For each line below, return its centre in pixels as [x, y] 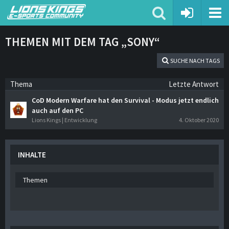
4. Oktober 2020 [199, 120]
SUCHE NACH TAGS [195, 61]
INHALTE [32, 155]
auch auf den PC [58, 110]
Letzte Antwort [194, 84]
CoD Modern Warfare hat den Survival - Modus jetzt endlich [125, 100]
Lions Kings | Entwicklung [64, 120]
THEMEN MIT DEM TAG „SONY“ [83, 42]
